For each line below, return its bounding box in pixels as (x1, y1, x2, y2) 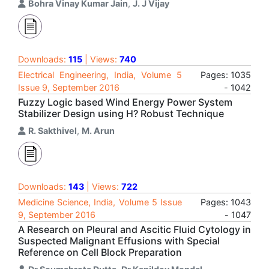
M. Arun (82, 125, 115, 136)
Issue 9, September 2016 (18, 82, 119, 92)
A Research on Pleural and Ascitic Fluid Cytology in (18, 223, 251, 235)
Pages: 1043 (201, 197, 251, 207)
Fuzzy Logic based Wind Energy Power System (18, 96, 232, 108)
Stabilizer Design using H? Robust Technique (18, 107, 224, 119)
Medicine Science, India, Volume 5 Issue (18, 197, 182, 207)
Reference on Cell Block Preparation (18, 246, 182, 258)
